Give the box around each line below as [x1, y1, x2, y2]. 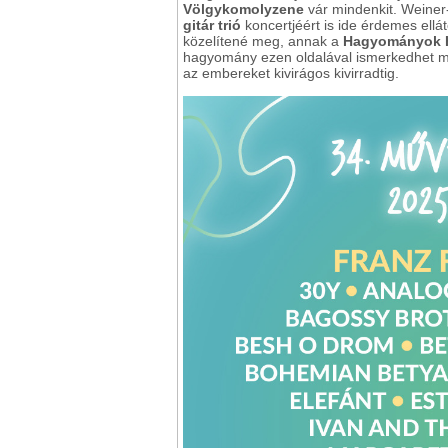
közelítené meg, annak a [183, 33, 343, 50]
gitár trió [183, 17, 241, 34]
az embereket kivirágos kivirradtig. [183, 65, 399, 82]
